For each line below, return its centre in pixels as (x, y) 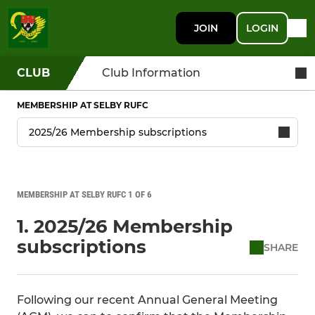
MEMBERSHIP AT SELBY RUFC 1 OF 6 (84, 194)
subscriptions (82, 247)
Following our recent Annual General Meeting (147, 300)
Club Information (151, 73)
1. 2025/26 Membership (125, 226)
